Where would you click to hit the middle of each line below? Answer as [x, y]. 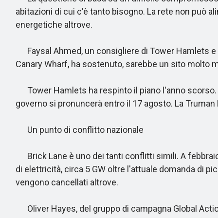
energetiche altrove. [54, 25]
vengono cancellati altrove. [67, 182]
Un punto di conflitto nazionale [80, 130]
